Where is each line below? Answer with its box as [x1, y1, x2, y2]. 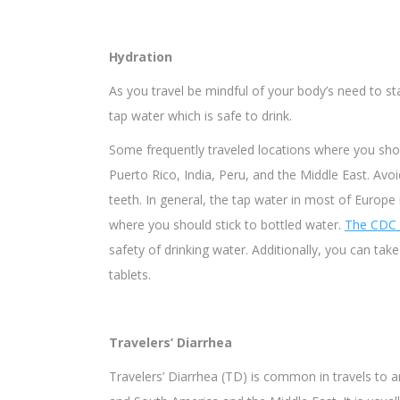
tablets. [109, 265, 151, 283]
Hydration [109, 47, 172, 65]
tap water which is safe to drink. [109, 106, 292, 124]
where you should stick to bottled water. [109, 215, 345, 233]
